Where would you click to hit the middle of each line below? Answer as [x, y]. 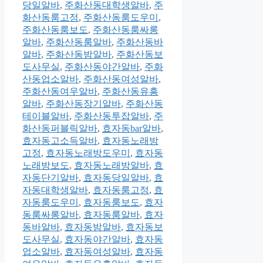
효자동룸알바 [112, 214]
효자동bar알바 [131, 128]
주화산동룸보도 [55, 29]
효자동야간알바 [97, 239]
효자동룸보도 [112, 202]
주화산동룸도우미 [121, 17]
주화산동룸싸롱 [126, 29]
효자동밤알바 [93, 227]
